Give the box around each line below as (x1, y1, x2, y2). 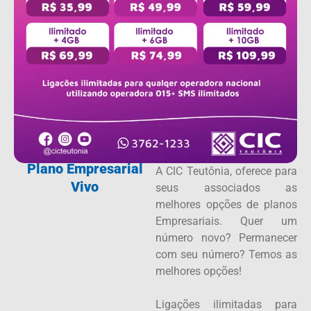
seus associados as (155, 181, 297, 195)
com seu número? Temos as (155, 248, 297, 262)
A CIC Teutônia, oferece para (155, 165, 297, 178)
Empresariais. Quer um (155, 215, 297, 228)
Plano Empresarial (26, 160, 143, 178)
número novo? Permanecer (155, 231, 297, 245)
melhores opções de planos (155, 198, 297, 212)
